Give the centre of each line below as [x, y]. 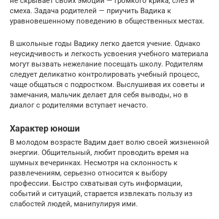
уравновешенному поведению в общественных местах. [107, 21]
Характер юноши [45, 128]
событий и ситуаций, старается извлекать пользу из [101, 193]
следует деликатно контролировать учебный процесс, [105, 74]
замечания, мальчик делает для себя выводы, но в [99, 95]
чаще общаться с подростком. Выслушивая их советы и [107, 84]
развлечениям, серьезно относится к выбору [88, 173]
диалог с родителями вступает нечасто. [79, 105]
